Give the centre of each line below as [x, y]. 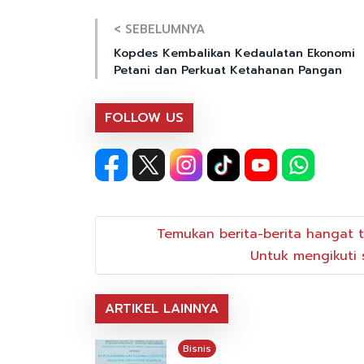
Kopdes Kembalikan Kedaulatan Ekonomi [234, 54]
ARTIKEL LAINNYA [162, 308]
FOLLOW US [144, 118]
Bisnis [197, 348]
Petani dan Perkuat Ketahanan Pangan [228, 71]
